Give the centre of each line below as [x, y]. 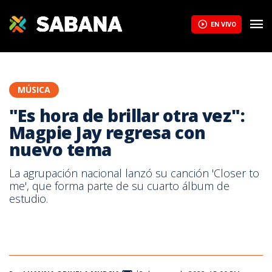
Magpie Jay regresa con [107, 132]
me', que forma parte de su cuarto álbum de [119, 186]
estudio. [29, 199]
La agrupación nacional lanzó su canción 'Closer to [134, 173]
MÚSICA [34, 90]
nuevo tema [60, 149]
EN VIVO [223, 24]
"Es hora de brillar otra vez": [127, 115]
